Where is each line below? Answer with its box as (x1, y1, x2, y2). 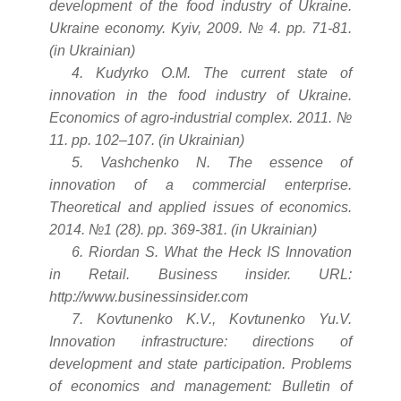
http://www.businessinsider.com (49, 289, 248, 305)
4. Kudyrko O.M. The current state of (72, 65, 352, 81)
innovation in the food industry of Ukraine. (49, 88, 352, 104)
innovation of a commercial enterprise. (49, 177, 352, 193)
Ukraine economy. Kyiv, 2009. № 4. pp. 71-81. (49, 21, 352, 37)
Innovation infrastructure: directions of (49, 334, 352, 350)
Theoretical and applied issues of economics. (49, 200, 352, 216)
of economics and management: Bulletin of (49, 379, 352, 395)
